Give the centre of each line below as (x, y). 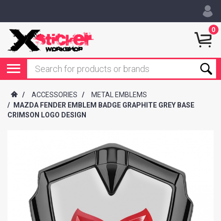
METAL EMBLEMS (119, 95)
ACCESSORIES (55, 95)
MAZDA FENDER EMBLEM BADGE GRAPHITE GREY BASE (104, 105)
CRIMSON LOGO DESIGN (47, 115)
